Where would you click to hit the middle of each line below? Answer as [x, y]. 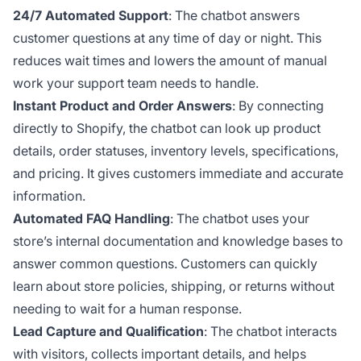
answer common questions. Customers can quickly [165, 263]
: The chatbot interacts [270, 331]
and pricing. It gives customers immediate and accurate [178, 173]
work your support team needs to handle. [136, 83]
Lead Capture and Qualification [108, 331]
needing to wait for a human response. [127, 308]
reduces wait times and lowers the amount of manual [170, 60]
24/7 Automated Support [91, 15]
